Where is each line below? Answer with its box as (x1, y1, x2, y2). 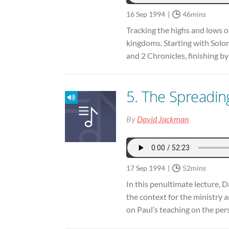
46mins (182, 9, 206, 18)
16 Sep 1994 (126, 9, 165, 18)
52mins (182, 164, 206, 173)
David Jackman (137, 114, 189, 124)
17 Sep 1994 (126, 164, 165, 173)
